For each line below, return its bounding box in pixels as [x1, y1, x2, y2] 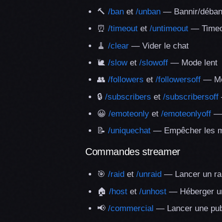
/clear [108, 41, 129, 51]
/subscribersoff [163, 92, 219, 102]
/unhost [139, 186, 166, 196]
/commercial [108, 204, 154, 214]
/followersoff [156, 75, 201, 85]
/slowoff [139, 57, 168, 67]
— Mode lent [168, 57, 218, 67]
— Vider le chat [129, 41, 189, 51]
